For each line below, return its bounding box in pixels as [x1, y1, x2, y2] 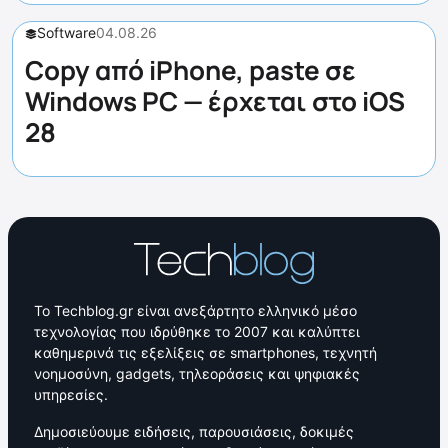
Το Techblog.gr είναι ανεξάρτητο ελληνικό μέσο [34, 301, 357, 319]
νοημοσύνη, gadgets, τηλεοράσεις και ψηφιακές [34, 364, 360, 382]
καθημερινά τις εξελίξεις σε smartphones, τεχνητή [34, 343, 377, 361]
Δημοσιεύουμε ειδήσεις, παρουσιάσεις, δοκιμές [34, 422, 354, 440]
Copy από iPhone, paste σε [25, 51, 356, 88]
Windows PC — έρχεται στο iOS [25, 82, 405, 119]
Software [37, 23, 96, 41]
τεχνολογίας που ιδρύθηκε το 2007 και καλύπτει [34, 322, 360, 340]
